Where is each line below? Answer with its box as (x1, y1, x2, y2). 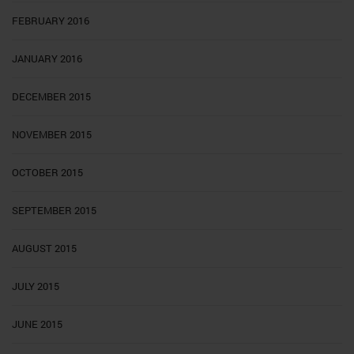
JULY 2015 (12, 279, 59, 294)
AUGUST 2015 (12, 241, 77, 256)
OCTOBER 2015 (12, 165, 83, 180)
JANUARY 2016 (12, 51, 82, 66)
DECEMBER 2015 (12, 89, 91, 104)
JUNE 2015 (12, 317, 62, 332)
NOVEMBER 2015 (12, 127, 92, 142)
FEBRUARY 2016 (12, 13, 89, 28)
